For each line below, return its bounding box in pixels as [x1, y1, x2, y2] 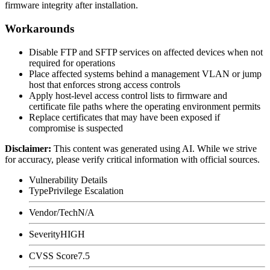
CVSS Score [29, 250, 78, 261]
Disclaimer [5, 143, 48, 154]
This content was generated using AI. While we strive [54, 143, 257, 154]
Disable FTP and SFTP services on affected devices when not [29, 46, 263, 57]
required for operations [29, 57, 115, 68]
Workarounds [5, 22, 74, 36]
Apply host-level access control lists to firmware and [29, 90, 227, 101]
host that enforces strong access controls [29, 79, 180, 90]
